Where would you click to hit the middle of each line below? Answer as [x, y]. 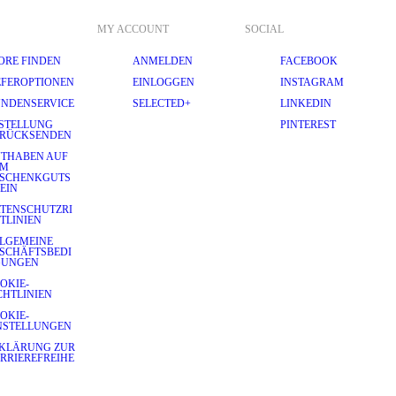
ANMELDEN [163, 61]
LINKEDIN [306, 103]
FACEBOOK [309, 61]
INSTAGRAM [312, 82]
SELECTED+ [162, 103]
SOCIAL [264, 29]
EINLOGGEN [164, 82]
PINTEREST [308, 125]
